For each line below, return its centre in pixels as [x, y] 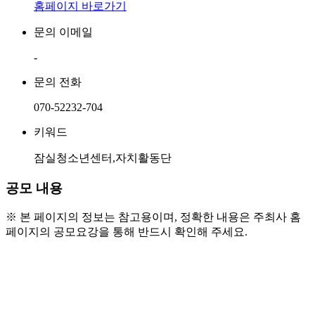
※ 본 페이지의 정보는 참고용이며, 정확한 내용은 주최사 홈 [153, 217]
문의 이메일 [63, 32]
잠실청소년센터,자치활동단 [103, 157]
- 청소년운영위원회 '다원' [110, 293]
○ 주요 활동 [40, 262]
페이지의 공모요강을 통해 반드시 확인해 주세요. [127, 232]
